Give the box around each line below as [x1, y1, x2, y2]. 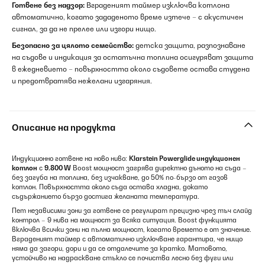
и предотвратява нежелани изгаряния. [12, 76, 152, 85]
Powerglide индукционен [158, 154, 240, 163]
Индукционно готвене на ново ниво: [12, 154, 129, 163]
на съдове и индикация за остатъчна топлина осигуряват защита [12, 53, 253, 62]
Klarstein [129, 154, 158, 163]
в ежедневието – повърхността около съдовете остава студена [12, 64, 250, 73]
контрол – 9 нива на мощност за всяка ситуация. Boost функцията [12, 216, 237, 224]
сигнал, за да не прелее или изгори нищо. [12, 24, 156, 33]
